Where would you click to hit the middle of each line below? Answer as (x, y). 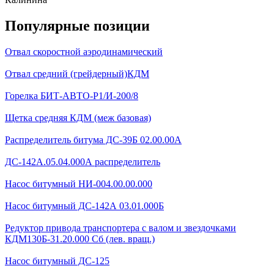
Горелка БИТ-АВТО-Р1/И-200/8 (72, 95)
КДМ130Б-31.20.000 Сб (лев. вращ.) (80, 239)
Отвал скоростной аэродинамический (84, 51)
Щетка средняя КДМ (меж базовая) (78, 117)
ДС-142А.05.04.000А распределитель (83, 161)
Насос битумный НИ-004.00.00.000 (79, 183)
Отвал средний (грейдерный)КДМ (77, 73)
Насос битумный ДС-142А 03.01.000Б (84, 206)
